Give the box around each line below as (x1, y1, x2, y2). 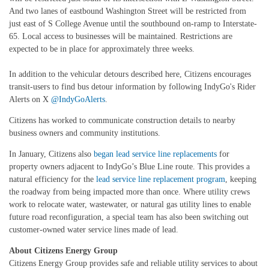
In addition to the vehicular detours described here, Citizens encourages (9, 70, 251, 79)
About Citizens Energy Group (9, 246, 118, 255)
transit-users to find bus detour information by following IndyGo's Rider (9, 82, 256, 91)
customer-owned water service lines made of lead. (9, 225, 181, 234)
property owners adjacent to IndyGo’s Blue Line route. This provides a (9, 162, 250, 171)
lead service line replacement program (96, 175, 225, 184)
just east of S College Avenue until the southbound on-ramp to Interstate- (9, 19, 257, 28)
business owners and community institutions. (9, 128, 160, 138)
